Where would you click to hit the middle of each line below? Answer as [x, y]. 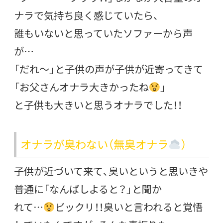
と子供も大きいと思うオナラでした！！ [98, 105]
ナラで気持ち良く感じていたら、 [86, 15]
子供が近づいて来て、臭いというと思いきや [111, 171]
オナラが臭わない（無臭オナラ [94, 144]
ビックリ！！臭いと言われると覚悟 [128, 207]
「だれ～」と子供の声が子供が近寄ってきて [109, 69]
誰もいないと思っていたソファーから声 [103, 33]
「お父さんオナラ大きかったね [81, 87]
